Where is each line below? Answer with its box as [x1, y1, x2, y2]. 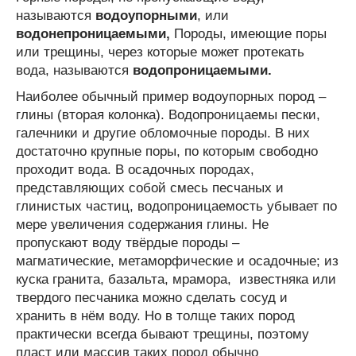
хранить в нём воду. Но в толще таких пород [16, 308, 295, 323]
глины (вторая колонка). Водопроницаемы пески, [16, 106, 320, 122]
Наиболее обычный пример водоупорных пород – [16, 88, 326, 104]
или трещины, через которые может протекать [16, 44, 304, 60]
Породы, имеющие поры [170, 25, 327, 41]
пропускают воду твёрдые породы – [16, 234, 239, 250]
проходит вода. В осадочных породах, [16, 161, 254, 177]
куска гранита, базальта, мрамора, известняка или [16, 271, 336, 287]
